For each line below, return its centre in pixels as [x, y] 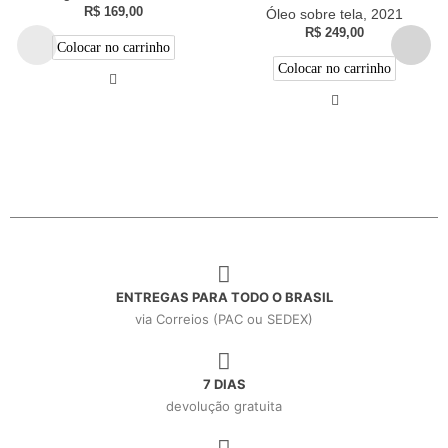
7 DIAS [224, 383]
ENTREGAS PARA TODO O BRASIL [224, 296]
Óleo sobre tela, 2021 [335, 14]
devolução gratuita [224, 405]
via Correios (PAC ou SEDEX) [224, 318]
